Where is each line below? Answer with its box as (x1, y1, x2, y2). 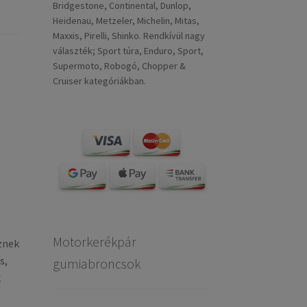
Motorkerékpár (52, 232, 136, 250)
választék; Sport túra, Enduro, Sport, (52, 45, 204, 58)
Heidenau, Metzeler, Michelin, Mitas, (52, 14, 199, 27)
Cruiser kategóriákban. (52, 75, 146, 88)
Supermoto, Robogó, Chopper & (52, 60, 186, 73)
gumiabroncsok (52, 254, 140, 272)
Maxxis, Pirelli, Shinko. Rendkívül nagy (52, 29, 205, 42)
